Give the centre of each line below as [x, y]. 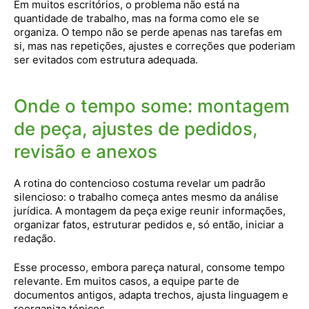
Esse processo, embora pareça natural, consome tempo [149, 267]
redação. [35, 238]
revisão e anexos [86, 151]
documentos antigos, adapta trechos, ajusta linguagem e [151, 295]
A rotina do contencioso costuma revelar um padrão [140, 183]
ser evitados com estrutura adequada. [106, 59]
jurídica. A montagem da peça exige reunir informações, [150, 210]
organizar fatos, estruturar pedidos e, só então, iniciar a [149, 224]
